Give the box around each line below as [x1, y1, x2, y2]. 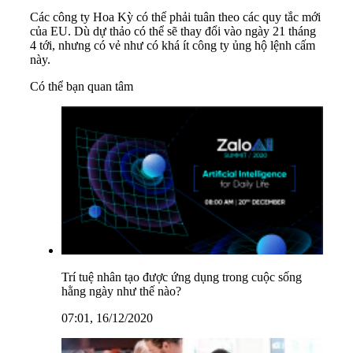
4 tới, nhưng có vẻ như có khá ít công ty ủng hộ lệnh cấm [30, 39, 315, 53]
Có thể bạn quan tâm [30, 80, 133, 94]
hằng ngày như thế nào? [61, 284, 181, 298]
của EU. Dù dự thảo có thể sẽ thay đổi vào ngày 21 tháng [30, 24, 316, 39]
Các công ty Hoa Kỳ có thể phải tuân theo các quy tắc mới [30, 10, 321, 24]
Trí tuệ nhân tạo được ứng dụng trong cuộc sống [61, 269, 302, 284]
